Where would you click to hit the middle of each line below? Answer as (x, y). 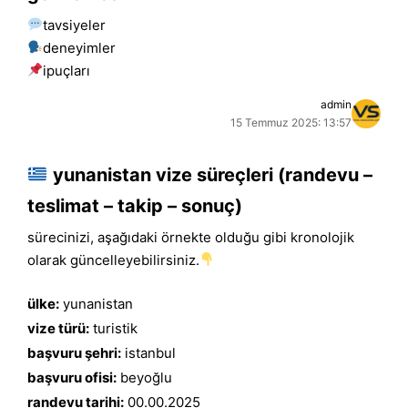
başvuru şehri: (74, 353)
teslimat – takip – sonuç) (135, 205)
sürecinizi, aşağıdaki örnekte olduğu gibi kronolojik (191, 237)
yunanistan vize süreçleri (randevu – (210, 174)
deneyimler (80, 47)
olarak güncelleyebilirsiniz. (113, 260)
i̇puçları (67, 70)
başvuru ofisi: (72, 377)
